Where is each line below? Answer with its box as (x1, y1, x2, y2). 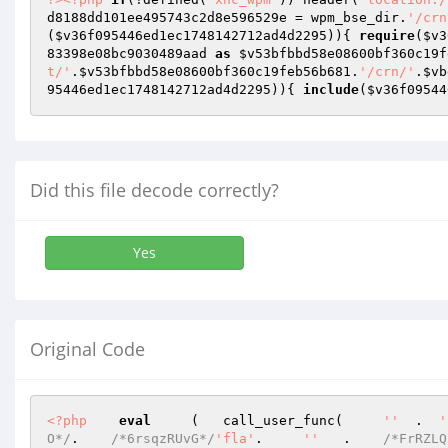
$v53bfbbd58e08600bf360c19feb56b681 (79, 64, 351, 79)
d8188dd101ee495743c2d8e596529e (47, 10, 287, 25)
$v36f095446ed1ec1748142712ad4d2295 (55, 28, 327, 43)
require (359, 28, 415, 43)
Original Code (30, 337, 145, 361)
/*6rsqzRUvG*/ (111, 431, 215, 446)
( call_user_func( (151, 413, 383, 428)
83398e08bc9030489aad (47, 46, 207, 61)
